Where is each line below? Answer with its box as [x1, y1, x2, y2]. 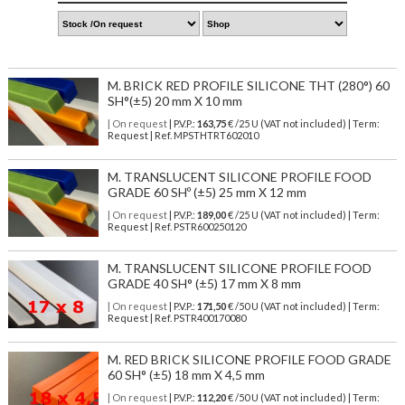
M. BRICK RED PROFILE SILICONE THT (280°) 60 [107, 78, 390, 94]
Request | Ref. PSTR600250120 [107, 221, 246, 233]
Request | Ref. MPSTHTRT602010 [107, 129, 259, 142]
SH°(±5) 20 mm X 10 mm [107, 93, 242, 109]
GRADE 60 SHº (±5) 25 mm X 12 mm [107, 184, 306, 201]
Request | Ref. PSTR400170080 [107, 312, 246, 325]
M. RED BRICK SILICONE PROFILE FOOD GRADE [107, 352, 391, 368]
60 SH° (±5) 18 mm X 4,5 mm [107, 367, 265, 383]
